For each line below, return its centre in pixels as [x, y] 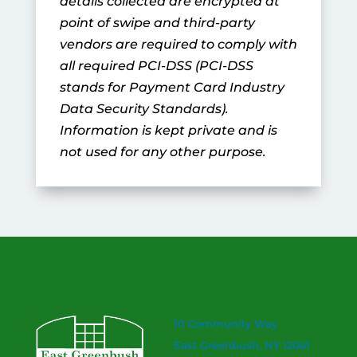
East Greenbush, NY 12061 [241, 345]
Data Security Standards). [144, 109]
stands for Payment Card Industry [172, 87]
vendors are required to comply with [178, 44]
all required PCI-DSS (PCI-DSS [156, 66]
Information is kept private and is [168, 130]
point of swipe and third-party [157, 23]
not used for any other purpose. [163, 152]
